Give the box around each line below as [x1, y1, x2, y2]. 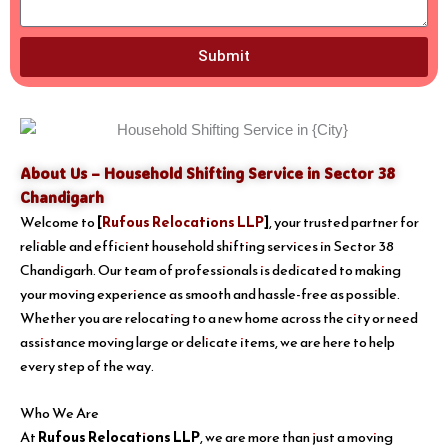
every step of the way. [20, 355, 154, 378]
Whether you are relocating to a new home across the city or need [20, 307, 418, 330]
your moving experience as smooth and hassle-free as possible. [20, 283, 400, 306]
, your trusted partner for [269, 211, 419, 234]
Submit [198, 47, 250, 66]
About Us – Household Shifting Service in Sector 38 [20, 164, 395, 184]
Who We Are [20, 402, 99, 425]
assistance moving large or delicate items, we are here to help [20, 331, 395, 354]
